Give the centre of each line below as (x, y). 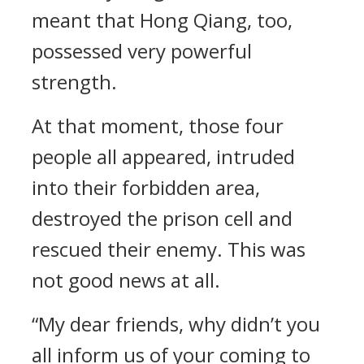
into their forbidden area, (146, 187)
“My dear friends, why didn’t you (176, 324)
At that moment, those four (158, 126)
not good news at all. (126, 280)
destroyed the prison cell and (162, 218)
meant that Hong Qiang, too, (162, 20)
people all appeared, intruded (163, 156)
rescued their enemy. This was (169, 249)
